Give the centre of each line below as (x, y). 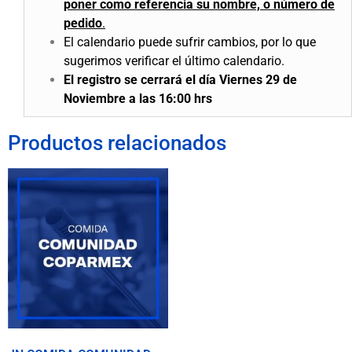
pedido (83, 24)
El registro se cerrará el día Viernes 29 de (180, 80)
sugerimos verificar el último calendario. (174, 61)
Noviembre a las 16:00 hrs (138, 99)
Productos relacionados (117, 143)
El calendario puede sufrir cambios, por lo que (190, 42)
